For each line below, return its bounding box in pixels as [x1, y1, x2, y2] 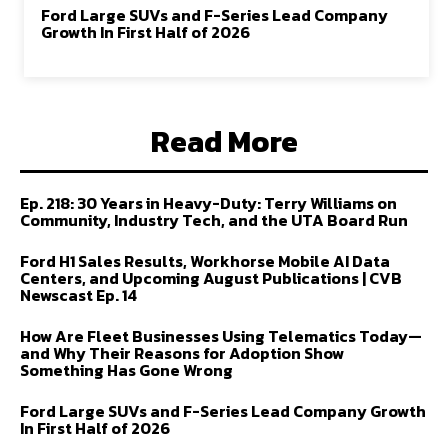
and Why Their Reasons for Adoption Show [20, 341, 344, 365]
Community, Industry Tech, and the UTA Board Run [20, 208, 408, 232]
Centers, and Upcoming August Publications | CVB [20, 266, 402, 290]
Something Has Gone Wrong [20, 358, 233, 382]
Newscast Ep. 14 [20, 283, 137, 307]
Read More [150, 119, 298, 164]
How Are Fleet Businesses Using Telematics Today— [20, 324, 422, 348]
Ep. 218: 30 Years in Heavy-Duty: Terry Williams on [20, 191, 397, 215]
